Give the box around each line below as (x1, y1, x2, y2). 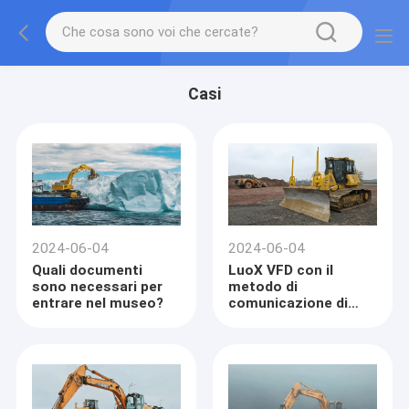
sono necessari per (32, 278, 163, 296)
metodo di (228, 278, 299, 296)
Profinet (228, 311, 285, 329)
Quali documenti (32, 262, 143, 279)
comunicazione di (228, 295, 349, 312)
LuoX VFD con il (228, 262, 334, 279)
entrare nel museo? (32, 295, 164, 312)
